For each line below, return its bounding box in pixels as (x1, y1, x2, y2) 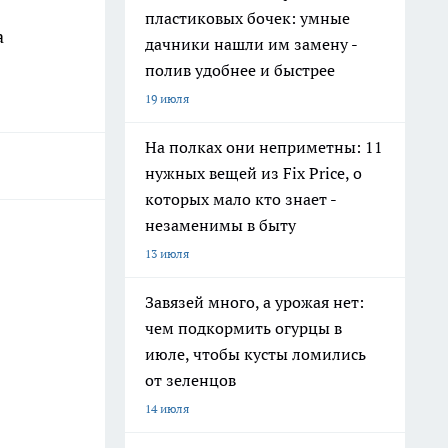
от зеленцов (145, 370, 236, 390)
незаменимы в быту (145, 215, 296, 235)
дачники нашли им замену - (145, 34, 358, 54)
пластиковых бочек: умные (145, 8, 350, 28)
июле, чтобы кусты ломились (145, 344, 366, 364)
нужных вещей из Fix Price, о (145, 163, 362, 183)
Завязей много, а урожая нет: (145, 292, 364, 312)
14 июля (145, 401, 189, 416)
